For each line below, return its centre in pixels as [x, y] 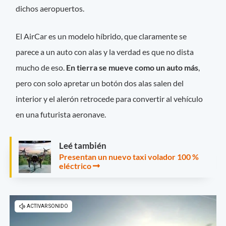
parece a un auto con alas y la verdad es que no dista [105, 52]
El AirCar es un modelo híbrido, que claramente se [101, 36]
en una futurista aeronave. [61, 115]
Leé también [83, 146]
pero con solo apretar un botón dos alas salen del [100, 83]
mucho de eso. [41, 68]
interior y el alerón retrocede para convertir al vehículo [109, 99]
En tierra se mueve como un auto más [132, 68]
